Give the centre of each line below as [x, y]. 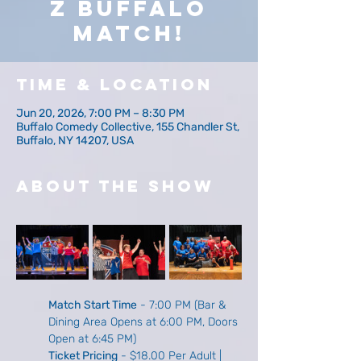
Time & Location [114, 84]
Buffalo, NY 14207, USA [75, 141]
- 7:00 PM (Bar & [183, 305]
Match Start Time [93, 305]
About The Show [115, 186]
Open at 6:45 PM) [92, 338]
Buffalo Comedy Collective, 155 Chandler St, [128, 127]
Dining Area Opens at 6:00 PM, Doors [145, 322]
